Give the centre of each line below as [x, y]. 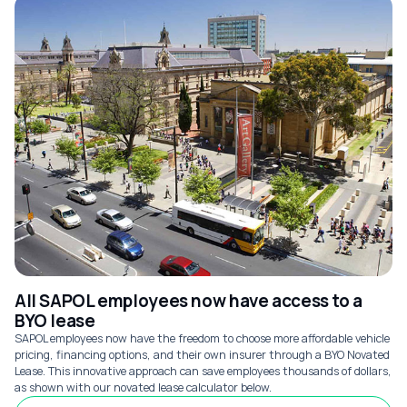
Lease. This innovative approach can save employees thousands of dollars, [203, 371]
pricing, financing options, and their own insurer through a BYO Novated [202, 355]
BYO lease [55, 321]
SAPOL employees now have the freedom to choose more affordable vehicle [202, 338]
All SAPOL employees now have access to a [189, 301]
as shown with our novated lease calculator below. [143, 387]
